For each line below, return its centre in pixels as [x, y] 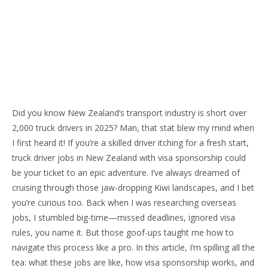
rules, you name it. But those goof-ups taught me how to [123, 232]
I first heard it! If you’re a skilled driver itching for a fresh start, [130, 142]
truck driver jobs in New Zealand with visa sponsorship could [129, 157]
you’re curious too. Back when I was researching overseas [124, 202]
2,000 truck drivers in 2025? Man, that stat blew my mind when [133, 127]
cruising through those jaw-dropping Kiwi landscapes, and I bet [133, 187]
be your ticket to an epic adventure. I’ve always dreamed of [126, 172]
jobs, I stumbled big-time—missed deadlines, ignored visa [124, 217]
